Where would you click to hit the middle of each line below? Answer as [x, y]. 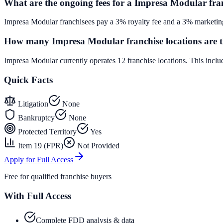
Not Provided [97, 146]
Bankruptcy [35, 118]
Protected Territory [46, 132]
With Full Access [38, 196]
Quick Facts [28, 80]
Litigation [32, 104]
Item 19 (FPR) [40, 146]
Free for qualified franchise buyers [58, 177]
